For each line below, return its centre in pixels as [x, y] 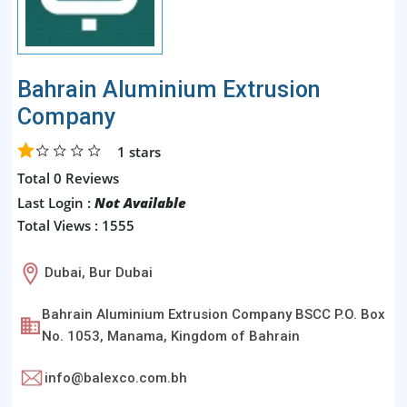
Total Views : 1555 [76, 225]
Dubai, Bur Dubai [99, 273]
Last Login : [56, 202]
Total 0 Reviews [68, 178]
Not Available [140, 202]
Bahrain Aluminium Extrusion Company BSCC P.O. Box [213, 314]
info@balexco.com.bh [116, 377]
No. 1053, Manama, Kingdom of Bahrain [171, 336]
